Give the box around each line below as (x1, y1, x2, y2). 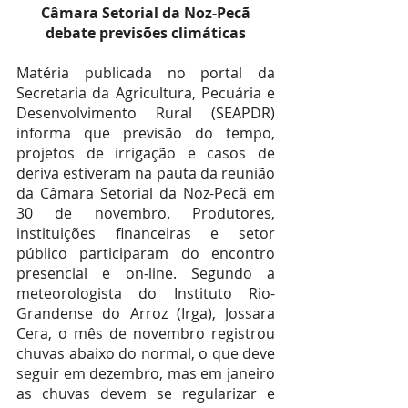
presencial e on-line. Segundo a (16, 263, 275, 283)
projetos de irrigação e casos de (16, 143, 275, 163)
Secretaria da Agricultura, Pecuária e (16, 83, 275, 103)
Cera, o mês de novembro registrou (16, 323, 275, 343)
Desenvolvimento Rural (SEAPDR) (16, 103, 275, 123)
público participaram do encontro (16, 243, 275, 263)
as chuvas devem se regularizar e (16, 383, 275, 403)
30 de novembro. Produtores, (16, 203, 275, 223)
